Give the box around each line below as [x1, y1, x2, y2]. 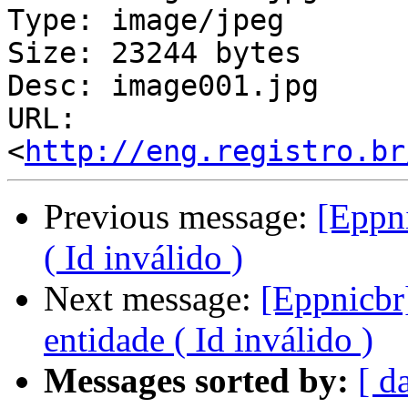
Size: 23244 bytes [7, 36, 301, 70]
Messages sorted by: [44, 361, 349, 401]
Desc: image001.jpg [7, 69, 319, 103]
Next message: [44, 279, 260, 319]
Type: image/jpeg [7, 4, 284, 37]
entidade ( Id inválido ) [44, 320, 373, 360]
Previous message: [44, 197, 317, 237]
